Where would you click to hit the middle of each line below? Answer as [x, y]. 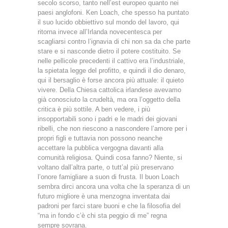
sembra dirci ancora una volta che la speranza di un [114, 186]
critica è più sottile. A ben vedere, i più [94, 109]
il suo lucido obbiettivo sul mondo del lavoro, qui [108, 22]
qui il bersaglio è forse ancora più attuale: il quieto [111, 80]
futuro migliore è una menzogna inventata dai [104, 196]
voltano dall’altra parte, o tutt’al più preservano [106, 167]
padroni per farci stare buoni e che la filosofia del [109, 206]
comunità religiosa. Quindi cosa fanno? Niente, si [110, 157]
